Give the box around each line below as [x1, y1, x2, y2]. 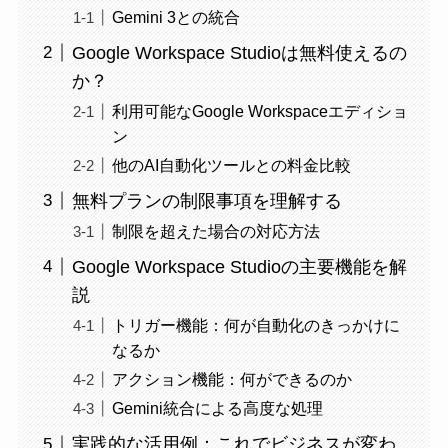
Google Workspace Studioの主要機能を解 [71, 256, 407, 277]
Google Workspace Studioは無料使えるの [71, 42, 407, 63]
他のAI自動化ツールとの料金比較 [111, 156, 351, 175]
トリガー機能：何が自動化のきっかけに [111, 316, 400, 335]
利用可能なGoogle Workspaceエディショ [111, 102, 408, 121]
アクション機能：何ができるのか [111, 370, 352, 389]
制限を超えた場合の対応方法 [111, 222, 320, 241]
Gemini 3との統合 [111, 8, 240, 27]
